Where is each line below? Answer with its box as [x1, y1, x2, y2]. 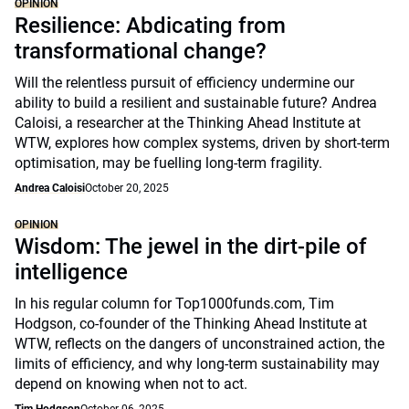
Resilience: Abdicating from [15, 13, 286, 38]
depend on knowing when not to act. [15, 375, 247, 393]
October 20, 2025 [85, 182, 169, 194]
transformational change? [15, 38, 267, 64]
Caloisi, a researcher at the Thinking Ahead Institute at [15, 114, 361, 131]
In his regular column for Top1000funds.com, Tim [15, 295, 334, 312]
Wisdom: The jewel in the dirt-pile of [15, 234, 367, 259]
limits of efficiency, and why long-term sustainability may [15, 355, 380, 372]
